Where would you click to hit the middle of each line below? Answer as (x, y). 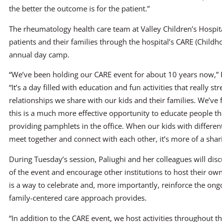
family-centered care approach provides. (78, 198)
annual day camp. (39, 54)
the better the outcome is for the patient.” (79, 8)
